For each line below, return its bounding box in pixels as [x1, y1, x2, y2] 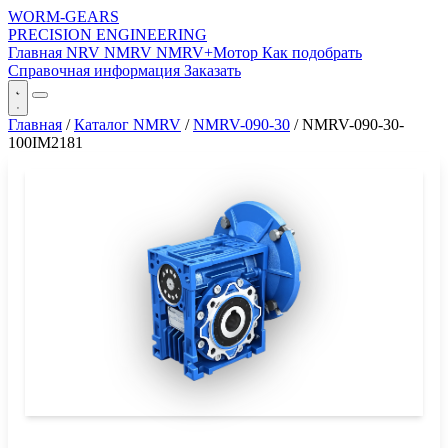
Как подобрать [262, 44, 362, 61]
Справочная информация [8, 62, 184, 79]
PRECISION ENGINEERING [8, 26, 207, 43]
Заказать [184, 62, 241, 79]
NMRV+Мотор [156, 44, 262, 61]
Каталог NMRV [74, 116, 181, 133]
